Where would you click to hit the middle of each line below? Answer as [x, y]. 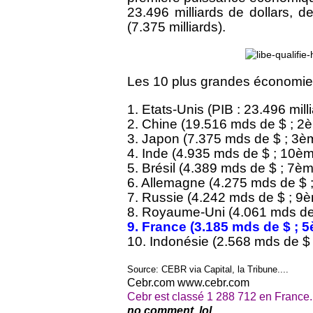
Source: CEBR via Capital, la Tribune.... [208, 269]
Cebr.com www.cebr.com [188, 283]
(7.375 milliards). [176, 27]
